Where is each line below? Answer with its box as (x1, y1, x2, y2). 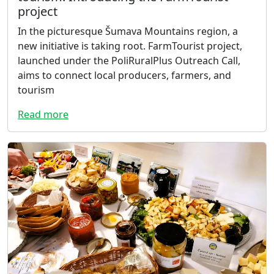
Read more (18, 108, 68, 122)
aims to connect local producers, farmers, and (18, 68, 231, 83)
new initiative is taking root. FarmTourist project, (18, 39, 242, 53)
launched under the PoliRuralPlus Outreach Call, (18, 54, 240, 68)
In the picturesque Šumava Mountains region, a (18, 24, 238, 39)
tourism (18, 83, 54, 97)
